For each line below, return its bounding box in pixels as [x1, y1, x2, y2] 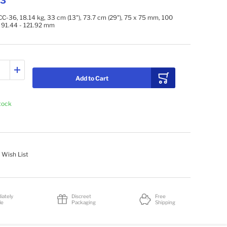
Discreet [71, 193, 91, 199]
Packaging [71, 199, 96, 205]
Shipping [155, 199, 175, 205]
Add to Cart [75, 74, 108, 82]
